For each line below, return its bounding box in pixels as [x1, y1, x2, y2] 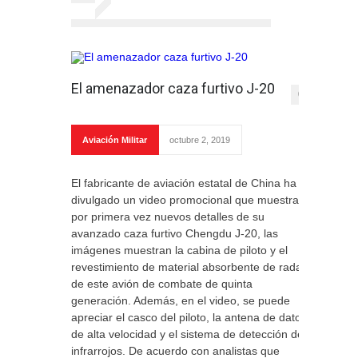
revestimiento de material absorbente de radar [71, 261, 306, 273]
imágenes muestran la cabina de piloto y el [71, 244, 288, 257]
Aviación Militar [82, 135, 147, 145]
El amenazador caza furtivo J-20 [71, 80, 275, 97]
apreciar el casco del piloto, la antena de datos [71, 311, 307, 324]
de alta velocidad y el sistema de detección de [71, 328, 304, 340]
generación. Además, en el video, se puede [71, 294, 290, 307]
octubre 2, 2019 [169, 135, 230, 145]
